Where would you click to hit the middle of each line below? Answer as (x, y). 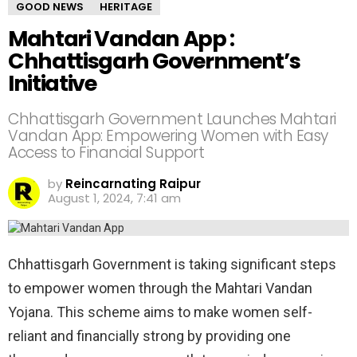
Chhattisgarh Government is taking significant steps (172, 264)
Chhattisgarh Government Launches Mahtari (172, 119)
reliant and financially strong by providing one (149, 336)
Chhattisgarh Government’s (154, 61)
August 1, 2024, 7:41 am (114, 198)
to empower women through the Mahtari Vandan (160, 288)
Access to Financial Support (106, 153)
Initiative (52, 83)
